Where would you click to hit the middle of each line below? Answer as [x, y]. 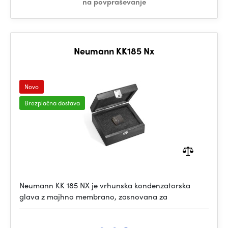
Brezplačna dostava [52, 103]
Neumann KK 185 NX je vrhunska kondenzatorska [105, 185]
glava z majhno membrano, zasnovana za [93, 196]
